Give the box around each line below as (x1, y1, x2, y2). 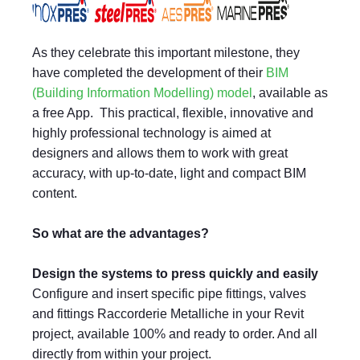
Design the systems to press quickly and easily (32, 267, 318, 280)
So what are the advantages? (32, 227, 209, 240)
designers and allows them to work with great (32, 146, 288, 160)
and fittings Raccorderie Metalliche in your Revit (32, 307, 304, 321)
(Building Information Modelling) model (32, 86, 252, 100)
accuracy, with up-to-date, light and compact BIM (32, 166, 306, 180)
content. (32, 186, 77, 200)
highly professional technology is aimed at (32, 126, 271, 140)
